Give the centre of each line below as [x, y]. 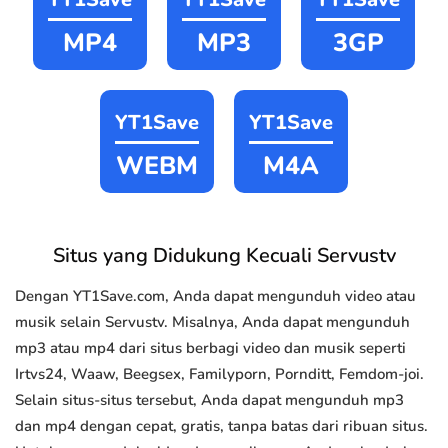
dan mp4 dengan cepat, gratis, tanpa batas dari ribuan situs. [221, 426]
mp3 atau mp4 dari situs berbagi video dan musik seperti [210, 348]
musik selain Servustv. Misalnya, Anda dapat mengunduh [212, 322]
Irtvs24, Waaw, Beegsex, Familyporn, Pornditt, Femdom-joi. [219, 374]
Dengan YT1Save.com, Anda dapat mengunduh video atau [215, 296]
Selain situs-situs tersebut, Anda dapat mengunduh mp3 [209, 400]
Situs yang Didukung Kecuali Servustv [224, 256]
